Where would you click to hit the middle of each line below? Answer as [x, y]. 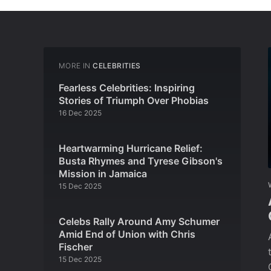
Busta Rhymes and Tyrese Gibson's [141, 161]
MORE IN [75, 66]
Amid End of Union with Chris [127, 234]
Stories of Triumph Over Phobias [134, 100]
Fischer [76, 247]
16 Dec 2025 [80, 113]
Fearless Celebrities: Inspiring [127, 88]
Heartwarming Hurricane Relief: [131, 148]
